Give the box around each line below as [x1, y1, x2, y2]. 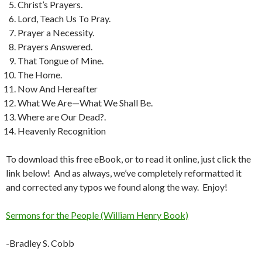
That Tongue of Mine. [18, 54, 104, 66]
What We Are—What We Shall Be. [18, 96, 153, 108]
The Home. [18, 68, 62, 80]
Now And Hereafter [18, 82, 98, 94]
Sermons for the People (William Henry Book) [6, 209, 188, 220]
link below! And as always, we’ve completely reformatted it [6, 167, 242, 178]
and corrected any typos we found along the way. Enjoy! [6, 181, 227, 192]
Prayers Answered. [18, 40, 92, 52]
